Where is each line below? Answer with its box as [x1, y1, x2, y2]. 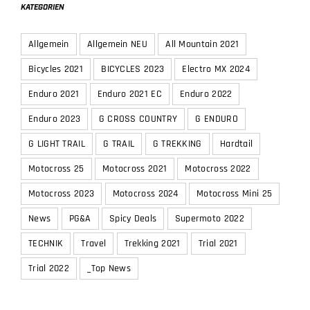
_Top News [87, 262, 131, 275]
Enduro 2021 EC [97, 88, 162, 101]
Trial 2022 [28, 262, 69, 275]
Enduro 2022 [180, 88, 232, 101]
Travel [81, 237, 107, 250]
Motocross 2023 [28, 188, 95, 201]
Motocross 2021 [102, 163, 167, 176]
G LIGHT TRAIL [28, 138, 85, 151]
